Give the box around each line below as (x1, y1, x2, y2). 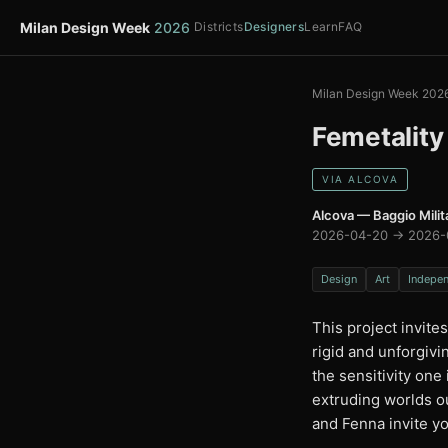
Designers (243, 19, 305, 34)
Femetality (312, 121, 444, 152)
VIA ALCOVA (322, 173, 398, 185)
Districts (194, 19, 244, 34)
